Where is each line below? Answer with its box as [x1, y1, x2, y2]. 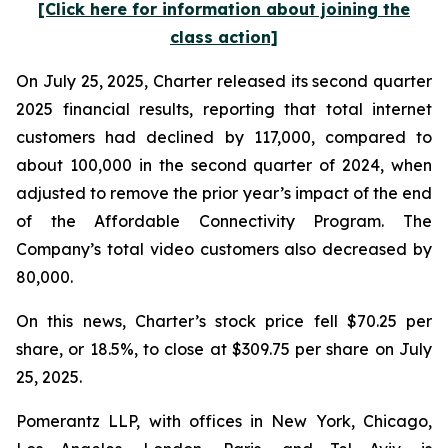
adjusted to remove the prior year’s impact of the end [16, 183, 432, 203]
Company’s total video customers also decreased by [16, 239, 432, 259]
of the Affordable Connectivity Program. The [16, 211, 432, 231]
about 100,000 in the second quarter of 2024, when [16, 155, 432, 175]
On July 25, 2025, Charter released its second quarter [16, 71, 432, 91]
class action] [170, 27, 278, 47]
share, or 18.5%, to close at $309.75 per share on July [16, 339, 432, 359]
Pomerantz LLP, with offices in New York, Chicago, [16, 411, 432, 431]
